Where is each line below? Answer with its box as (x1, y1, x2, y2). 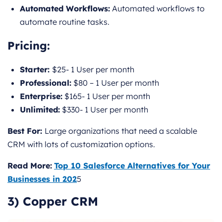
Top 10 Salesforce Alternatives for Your (54, 160, 210, 170)
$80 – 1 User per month (71, 77, 159, 88)
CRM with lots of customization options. (7, 139, 155, 149)
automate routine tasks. (20, 16, 110, 27)
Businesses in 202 (7, 173, 77, 184)
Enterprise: (20, 91, 62, 101)
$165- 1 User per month (62, 91, 150, 101)
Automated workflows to (110, 3, 205, 13)
